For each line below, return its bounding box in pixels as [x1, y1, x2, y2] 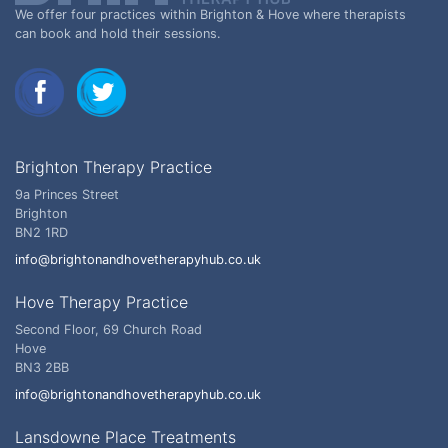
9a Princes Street [15, 187, 119, 203]
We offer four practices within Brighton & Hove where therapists [15, 7, 406, 23]
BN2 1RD [15, 225, 68, 241]
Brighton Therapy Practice [15, 157, 212, 178]
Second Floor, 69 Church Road [15, 322, 202, 338]
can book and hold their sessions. [15, 26, 221, 42]
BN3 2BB [15, 360, 69, 376]
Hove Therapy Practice [15, 292, 188, 313]
